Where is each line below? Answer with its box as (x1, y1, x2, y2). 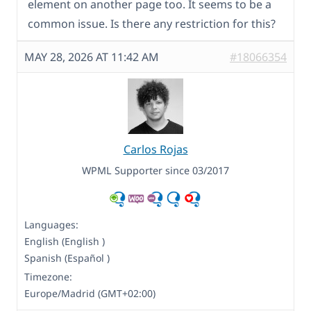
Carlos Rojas (123, 142, 188, 158)
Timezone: (24, 270, 72, 284)
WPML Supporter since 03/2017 (82, 164, 229, 178)
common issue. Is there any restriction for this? (28, 16, 276, 32)
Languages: (24, 218, 78, 232)
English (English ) (24, 235, 105, 249)
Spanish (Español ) (24, 251, 110, 265)
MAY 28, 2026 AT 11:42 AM (24, 49, 159, 65)
